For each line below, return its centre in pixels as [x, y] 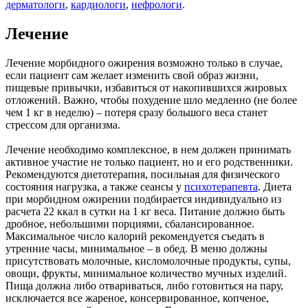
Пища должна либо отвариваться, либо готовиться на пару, [144, 285]
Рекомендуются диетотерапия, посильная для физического [143, 174]
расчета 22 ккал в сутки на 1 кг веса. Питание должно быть [145, 211]
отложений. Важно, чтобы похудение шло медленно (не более [151, 100]
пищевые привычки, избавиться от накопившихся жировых [146, 87]
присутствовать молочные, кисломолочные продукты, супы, [148, 261]
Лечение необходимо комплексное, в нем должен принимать [148, 149]
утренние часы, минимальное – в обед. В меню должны [136, 248]
